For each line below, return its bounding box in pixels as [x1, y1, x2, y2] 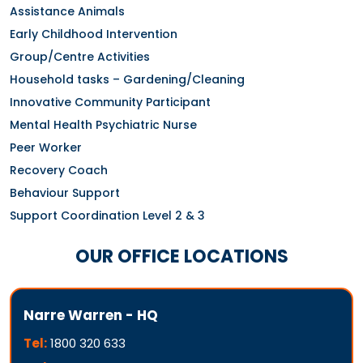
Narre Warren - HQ [23, 305, 158, 325]
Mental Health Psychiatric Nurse [10, 116, 197, 133]
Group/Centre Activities [10, 48, 150, 65]
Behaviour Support [10, 184, 120, 201]
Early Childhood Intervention [10, 25, 177, 42]
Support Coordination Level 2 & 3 [10, 207, 205, 224]
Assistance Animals [10, 2, 125, 19]
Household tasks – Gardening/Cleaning [10, 70, 245, 88]
